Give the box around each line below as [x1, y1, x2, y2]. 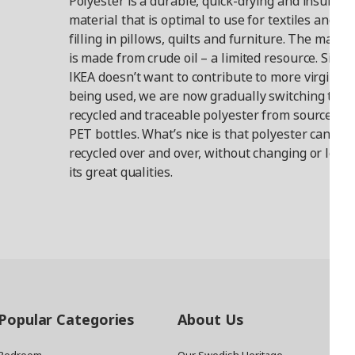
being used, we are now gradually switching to [68, 87, 340, 105]
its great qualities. [68, 163, 173, 181]
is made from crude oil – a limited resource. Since [68, 49, 352, 67]
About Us [177, 310, 243, 330]
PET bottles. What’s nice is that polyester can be [68, 125, 349, 143]
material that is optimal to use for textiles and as [68, 11, 353, 29]
